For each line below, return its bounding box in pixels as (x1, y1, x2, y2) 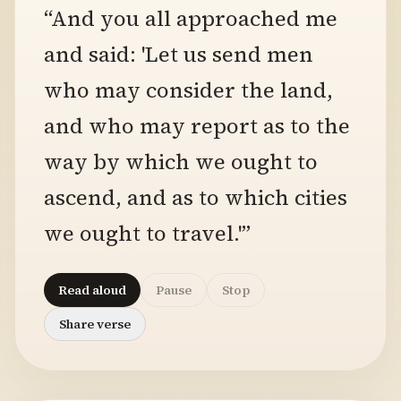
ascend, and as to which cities (44, 183, 347, 212)
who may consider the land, (44, 75, 333, 105)
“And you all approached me (44, 4, 337, 33)
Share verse (59, 315, 131, 333)
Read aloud (58, 281, 126, 299)
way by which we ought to (44, 147, 318, 176)
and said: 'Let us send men (44, 39, 313, 69)
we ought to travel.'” (44, 218, 251, 248)
